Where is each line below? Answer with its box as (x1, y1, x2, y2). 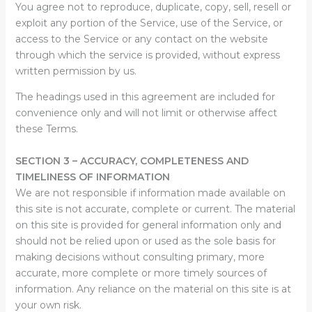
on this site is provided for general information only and (15, 219, 281, 231)
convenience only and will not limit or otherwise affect (15, 107, 277, 119)
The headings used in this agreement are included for (15, 91, 275, 103)
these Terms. (15, 123, 78, 135)
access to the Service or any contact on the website (15, 33, 268, 45)
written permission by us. (15, 65, 136, 77)
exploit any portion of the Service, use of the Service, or (15, 17, 283, 29)
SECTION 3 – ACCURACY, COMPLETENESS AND (15, 155, 249, 167)
